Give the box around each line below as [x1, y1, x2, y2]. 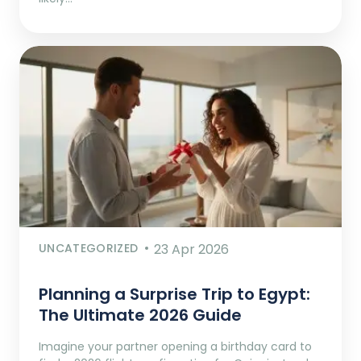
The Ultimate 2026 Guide [39, 304, 242, 327]
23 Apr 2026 [154, 240, 230, 259]
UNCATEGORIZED [39, 240, 139, 257]
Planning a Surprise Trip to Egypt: [39, 283, 310, 306]
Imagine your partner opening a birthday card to [39, 338, 312, 355]
